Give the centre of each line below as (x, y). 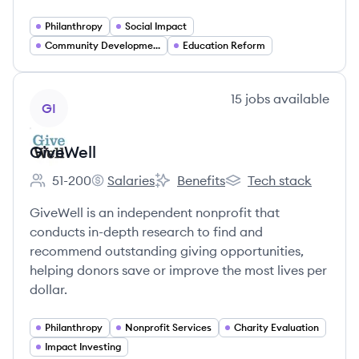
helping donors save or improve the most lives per (178, 270)
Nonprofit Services (168, 327)
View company (73, 98)
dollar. (48, 289)
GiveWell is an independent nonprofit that (155, 212)
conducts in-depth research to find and (146, 232)
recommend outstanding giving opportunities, (167, 251)
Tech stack (280, 180)
